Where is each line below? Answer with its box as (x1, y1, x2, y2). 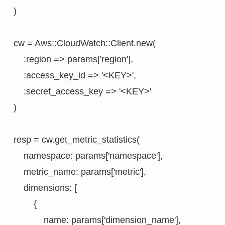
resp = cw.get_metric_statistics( (13, 135, 140, 145)
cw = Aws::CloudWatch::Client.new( (13, 38, 156, 49)
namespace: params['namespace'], (13, 151, 163, 161)
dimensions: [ (13, 183, 77, 193)
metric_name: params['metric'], (13, 167, 146, 177)
